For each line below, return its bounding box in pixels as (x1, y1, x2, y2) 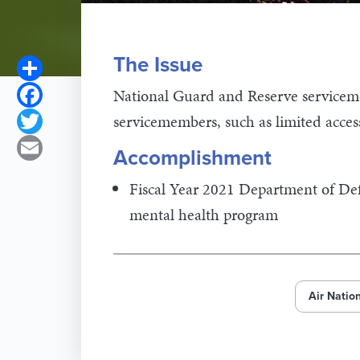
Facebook (42, 84, 112, 104)
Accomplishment (112, 145, 272, 171)
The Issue (112, 52, 202, 78)
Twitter (42, 110, 91, 130)
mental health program (129, 203, 278, 227)
